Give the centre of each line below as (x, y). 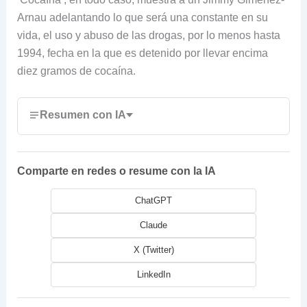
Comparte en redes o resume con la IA (116, 171)
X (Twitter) (153, 250)
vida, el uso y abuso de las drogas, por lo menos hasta (148, 35)
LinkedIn (153, 275)
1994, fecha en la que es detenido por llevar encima (142, 53)
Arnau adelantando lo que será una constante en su (142, 17)
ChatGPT (153, 201)
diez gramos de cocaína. (76, 71)
